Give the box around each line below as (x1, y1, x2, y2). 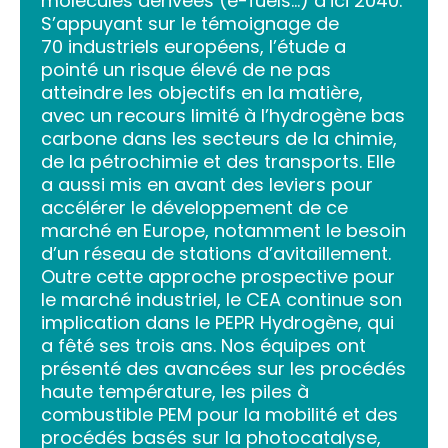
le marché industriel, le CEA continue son (41, 286, 402, 312)
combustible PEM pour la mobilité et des (41, 401, 398, 427)
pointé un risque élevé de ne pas (41, 56, 331, 82)
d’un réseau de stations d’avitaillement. (41, 240, 391, 266)
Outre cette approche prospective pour (41, 263, 395, 289)
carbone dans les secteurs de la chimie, (41, 125, 397, 151)
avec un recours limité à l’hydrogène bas (41, 102, 405, 128)
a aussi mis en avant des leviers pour (41, 171, 373, 197)
